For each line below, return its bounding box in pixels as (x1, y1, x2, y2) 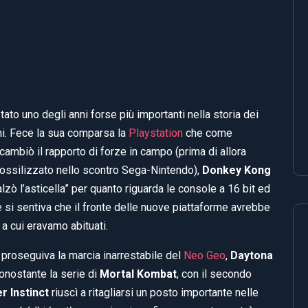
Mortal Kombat (100, 267, 177, 280)
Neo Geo (184, 248, 225, 262)
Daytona (230, 248, 273, 262)
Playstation (129, 126, 183, 140)
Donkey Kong (202, 163, 271, 177)
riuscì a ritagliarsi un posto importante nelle (49, 285, 258, 299)
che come (183, 126, 232, 140)
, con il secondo (177, 267, 252, 280)
